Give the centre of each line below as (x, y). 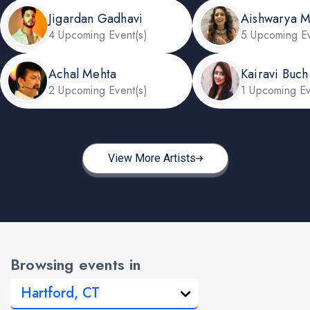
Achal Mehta (83, 74)
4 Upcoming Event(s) (98, 35)
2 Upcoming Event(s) (98, 90)
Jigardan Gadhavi (96, 18)
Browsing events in (76, 265)
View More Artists (152, 158)
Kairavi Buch (275, 74)
